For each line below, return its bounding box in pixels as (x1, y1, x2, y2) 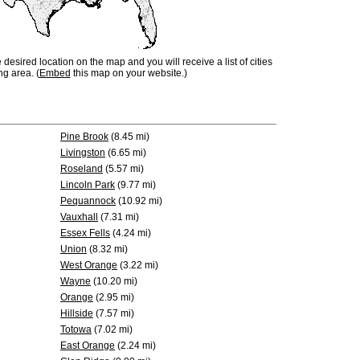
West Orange (60, 260, 117, 271)
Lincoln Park (60, 179, 115, 190)
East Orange (60, 340, 115, 351)
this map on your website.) (70, 67, 187, 79)
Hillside (60, 308, 93, 319)
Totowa (60, 324, 92, 335)
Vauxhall (60, 211, 98, 223)
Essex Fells (60, 227, 110, 239)
